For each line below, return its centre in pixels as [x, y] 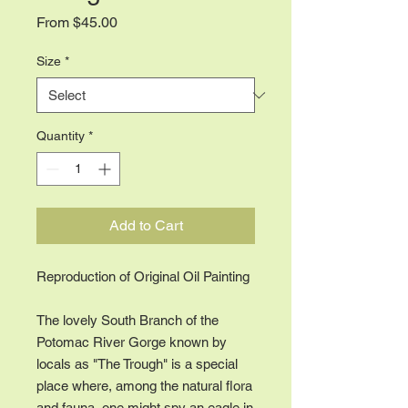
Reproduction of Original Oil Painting [143, 277]
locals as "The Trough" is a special [137, 364]
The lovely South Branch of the [127, 321]
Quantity [61, 136]
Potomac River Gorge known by [132, 342]
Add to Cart [146, 226]
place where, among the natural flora [144, 386]
